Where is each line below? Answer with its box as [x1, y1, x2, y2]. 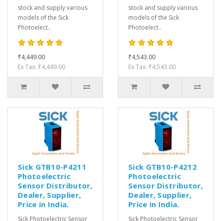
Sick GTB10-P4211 [18, 162, 86, 172]
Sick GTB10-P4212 [128, 162, 197, 172]
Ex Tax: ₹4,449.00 [18, 63, 65, 72]
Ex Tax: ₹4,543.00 [128, 63, 176, 72]
